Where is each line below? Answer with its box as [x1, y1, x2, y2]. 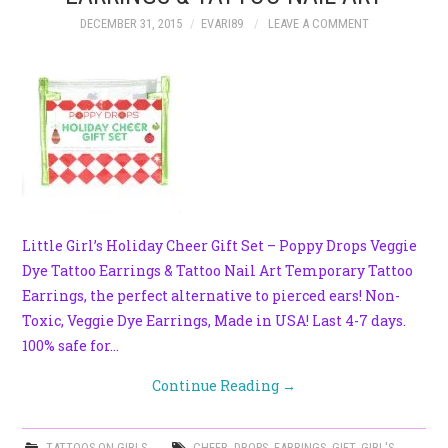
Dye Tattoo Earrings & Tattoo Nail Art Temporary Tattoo [22, 260, 414, 280]
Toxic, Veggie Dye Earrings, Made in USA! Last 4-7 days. [22, 310, 407, 330]
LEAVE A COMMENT [267, 16, 369, 31]
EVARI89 [200, 16, 243, 31]
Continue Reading [152, 375, 282, 395]
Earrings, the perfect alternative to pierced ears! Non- [22, 285, 401, 305]
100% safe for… [22, 335, 120, 355]
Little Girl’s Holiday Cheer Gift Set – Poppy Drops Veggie [22, 235, 418, 255]
